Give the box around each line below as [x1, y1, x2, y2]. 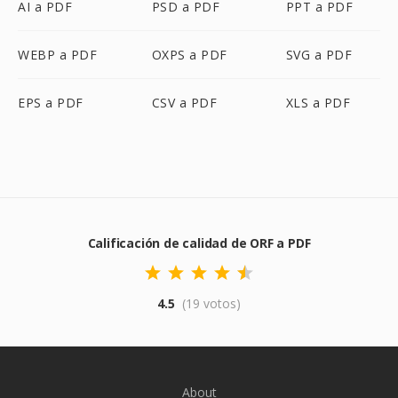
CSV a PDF [151, 94, 218, 111]
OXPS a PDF [151, 46, 227, 63]
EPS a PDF [18, 94, 84, 111]
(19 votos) [182, 295, 241, 312]
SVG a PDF [285, 46, 353, 63]
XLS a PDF [285, 94, 351, 111]
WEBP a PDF [18, 46, 97, 63]
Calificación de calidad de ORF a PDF [87, 235, 311, 251]
